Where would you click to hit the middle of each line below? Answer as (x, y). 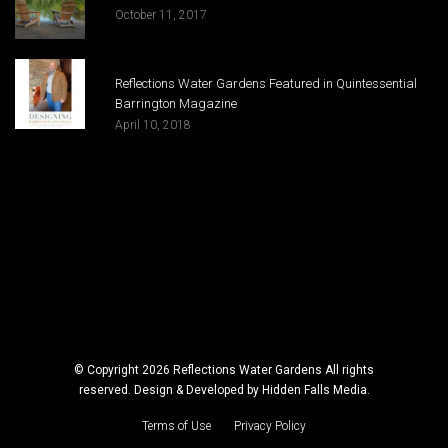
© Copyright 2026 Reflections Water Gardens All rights (224, 370)
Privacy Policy (270, 426)
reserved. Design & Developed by (170, 390)
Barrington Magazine (176, 104)
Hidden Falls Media (314, 390)
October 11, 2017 (161, 15)
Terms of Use (176, 426)
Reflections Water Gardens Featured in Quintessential (266, 84)
